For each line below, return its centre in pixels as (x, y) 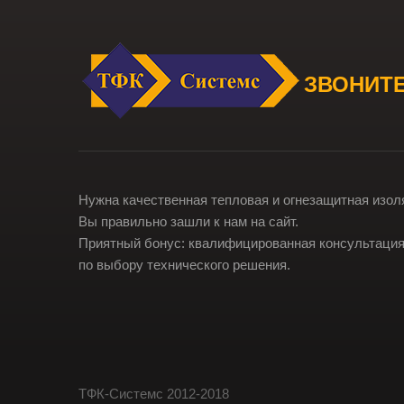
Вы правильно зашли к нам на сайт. (188, 221)
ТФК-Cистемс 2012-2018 (154, 394)
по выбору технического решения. (184, 264)
